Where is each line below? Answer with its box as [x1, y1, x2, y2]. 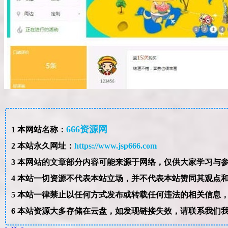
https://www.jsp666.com [74, 141, 157, 151]
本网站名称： [15, 125, 66, 134]
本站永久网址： [15, 141, 74, 151]
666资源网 [66, 124, 107, 135]
